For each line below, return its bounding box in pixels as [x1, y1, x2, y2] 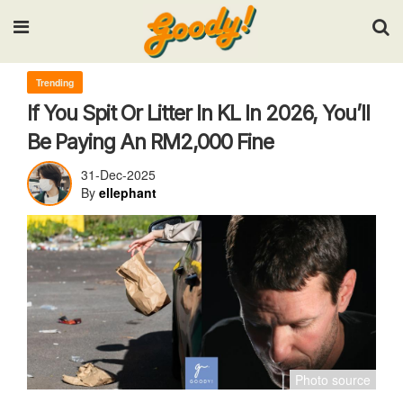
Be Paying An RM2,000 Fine [27, 130, 273, 155]
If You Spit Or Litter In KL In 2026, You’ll [27, 101, 370, 126]
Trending [36, 76, 74, 89]
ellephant [99, 184, 157, 201]
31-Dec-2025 [81, 166, 156, 184]
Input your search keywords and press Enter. [74, 49, 329, 68]
